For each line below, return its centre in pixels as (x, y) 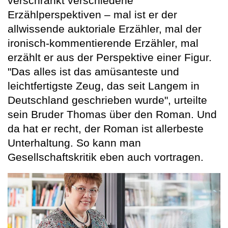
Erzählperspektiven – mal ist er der (92, 15)
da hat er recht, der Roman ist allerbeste (106, 129)
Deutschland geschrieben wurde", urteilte (107, 100)
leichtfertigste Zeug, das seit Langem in (104, 86)
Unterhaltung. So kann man (74, 143)
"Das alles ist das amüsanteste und (93, 72)
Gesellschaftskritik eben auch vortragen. (106, 157)
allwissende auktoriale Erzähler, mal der (105, 29)
